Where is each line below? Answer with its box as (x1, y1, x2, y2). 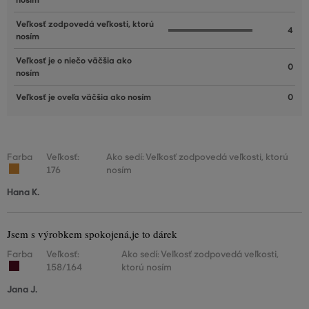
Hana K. (7, 186, 39, 199)
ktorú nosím (121, 261, 172, 274)
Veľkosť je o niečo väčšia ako (16, 55, 132, 67)
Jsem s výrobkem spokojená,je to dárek (7, 227, 177, 241)
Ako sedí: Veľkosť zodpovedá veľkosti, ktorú (106, 151, 289, 163)
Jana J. (7, 283, 37, 296)
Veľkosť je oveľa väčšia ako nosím (16, 92, 151, 103)
